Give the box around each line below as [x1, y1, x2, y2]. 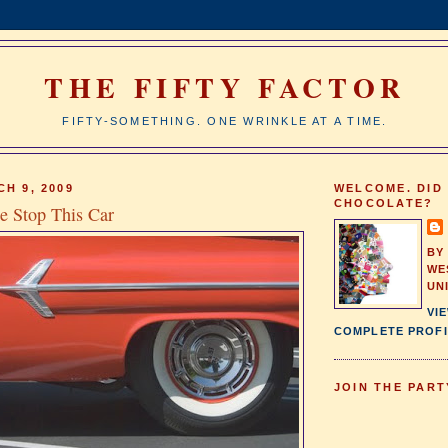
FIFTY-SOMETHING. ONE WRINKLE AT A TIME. [62, 115, 388, 128]
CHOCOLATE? [334, 196, 434, 209]
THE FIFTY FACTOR [44, 67, 406, 108]
